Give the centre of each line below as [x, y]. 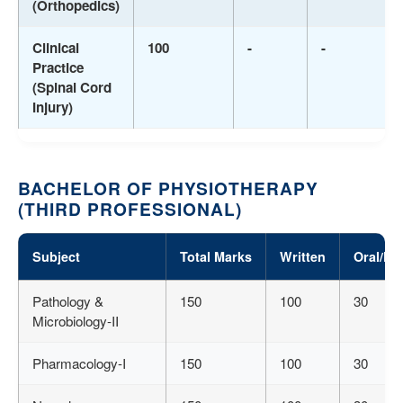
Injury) [53, 107]
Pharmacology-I [79, 363]
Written [303, 257]
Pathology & [68, 301]
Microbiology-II [76, 321]
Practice [58, 68]
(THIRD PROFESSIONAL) [130, 209]
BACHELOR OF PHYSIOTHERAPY [168, 188]
